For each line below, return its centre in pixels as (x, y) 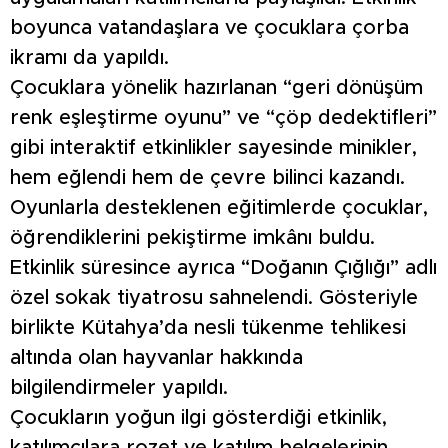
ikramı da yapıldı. (89, 58)
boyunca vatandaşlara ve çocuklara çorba (209, 28)
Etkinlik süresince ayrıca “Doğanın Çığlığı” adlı (223, 268)
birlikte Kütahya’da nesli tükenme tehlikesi (208, 328)
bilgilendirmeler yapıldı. (119, 388)
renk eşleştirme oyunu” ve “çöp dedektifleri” (223, 118)
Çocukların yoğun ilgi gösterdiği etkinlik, (198, 418)
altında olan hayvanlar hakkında (156, 358)
